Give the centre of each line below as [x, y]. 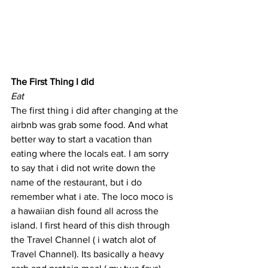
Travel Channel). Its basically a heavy [89, 254]
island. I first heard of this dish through [92, 225]
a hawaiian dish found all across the [86, 211]
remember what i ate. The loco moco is [93, 196]
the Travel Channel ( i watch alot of [85, 239]
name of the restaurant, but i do [77, 182]
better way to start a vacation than [83, 139]
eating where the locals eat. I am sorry [91, 153]
